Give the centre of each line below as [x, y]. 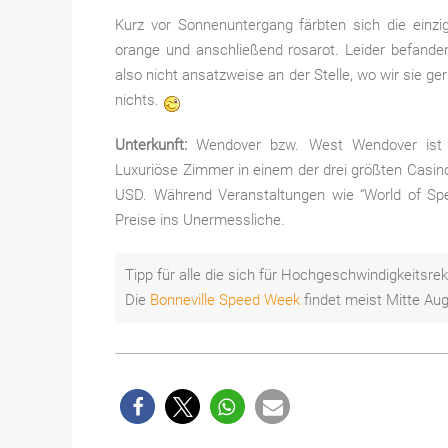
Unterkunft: [151, 145]
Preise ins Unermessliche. [200, 220]
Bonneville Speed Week [225, 300]
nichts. [139, 100]
